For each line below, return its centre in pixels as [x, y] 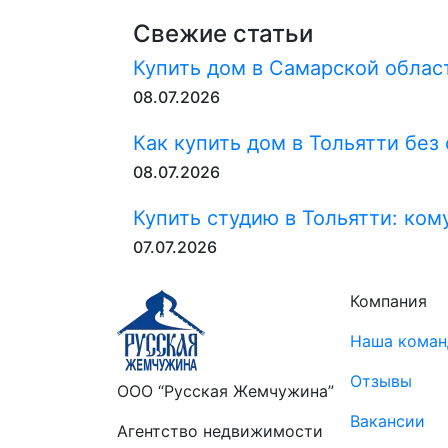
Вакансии [387, 421]
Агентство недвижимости [220, 431]
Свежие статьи [223, 33]
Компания [388, 301]
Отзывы [381, 381]
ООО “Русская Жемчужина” [225, 391]
